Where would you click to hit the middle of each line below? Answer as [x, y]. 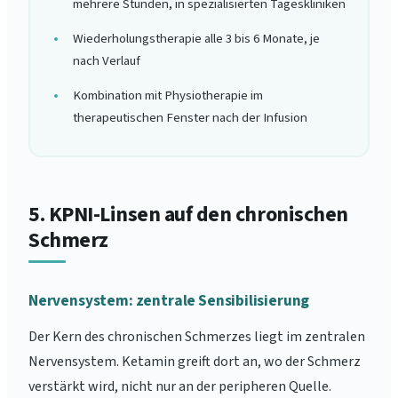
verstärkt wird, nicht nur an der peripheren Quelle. [180, 386]
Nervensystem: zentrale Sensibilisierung [169, 301]
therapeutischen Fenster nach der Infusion [190, 117]
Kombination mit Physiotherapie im [167, 95]
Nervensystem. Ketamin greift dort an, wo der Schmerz [195, 362]
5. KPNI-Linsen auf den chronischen [188, 215]
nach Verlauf [106, 60]
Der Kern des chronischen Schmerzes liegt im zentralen [197, 337]
